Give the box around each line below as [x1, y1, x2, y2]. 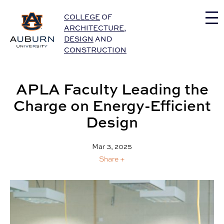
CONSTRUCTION [64, 45, 126, 55]
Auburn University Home [10, 10, 106, 21]
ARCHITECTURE [64, 23, 124, 33]
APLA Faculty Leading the [15, 78, 208, 99]
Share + [99, 154, 125, 164]
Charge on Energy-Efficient [13, 95, 211, 116]
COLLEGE [64, 12, 100, 22]
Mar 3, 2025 [92, 141, 132, 151]
